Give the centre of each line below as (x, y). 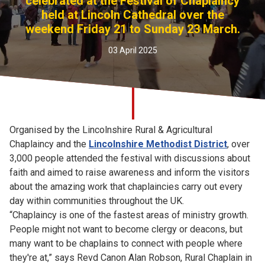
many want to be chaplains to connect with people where (126, 243)
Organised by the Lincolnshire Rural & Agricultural (111, 130)
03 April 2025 (132, 50)
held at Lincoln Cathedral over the (132, 15)
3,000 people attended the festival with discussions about (130, 158)
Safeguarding (56, 45)
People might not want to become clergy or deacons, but (126, 229)
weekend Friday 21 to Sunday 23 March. (132, 29)
